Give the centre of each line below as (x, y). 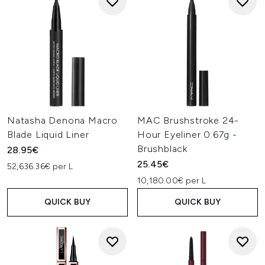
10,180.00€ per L (172, 181)
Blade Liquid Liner (48, 135)
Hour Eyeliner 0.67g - (187, 135)
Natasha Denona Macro (63, 120)
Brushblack (163, 149)
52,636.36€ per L (40, 167)
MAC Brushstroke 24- (188, 120)
